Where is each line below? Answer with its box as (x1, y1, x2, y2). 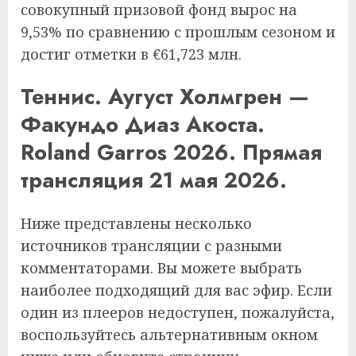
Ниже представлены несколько (21, 213, 252, 233)
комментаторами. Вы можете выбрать (21, 257, 302, 277)
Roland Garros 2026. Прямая (21, 137, 322, 168)
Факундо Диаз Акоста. (21, 109, 265, 141)
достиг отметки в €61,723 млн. (21, 44, 242, 64)
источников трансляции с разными (21, 235, 282, 255)
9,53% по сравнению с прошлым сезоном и (21, 22, 335, 41)
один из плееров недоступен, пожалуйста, (21, 302, 335, 322)
